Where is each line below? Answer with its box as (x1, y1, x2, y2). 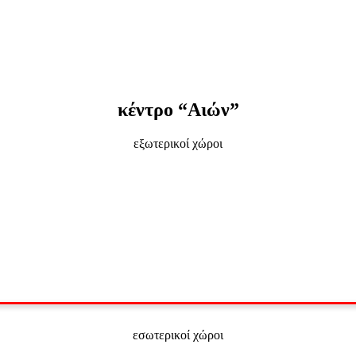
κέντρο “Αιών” (117, 99, 239, 120)
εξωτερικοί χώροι (133, 136, 222, 150)
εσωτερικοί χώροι (133, 327, 223, 342)
